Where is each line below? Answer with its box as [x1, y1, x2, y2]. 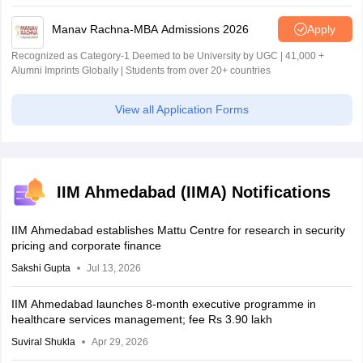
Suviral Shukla [11, 336, 75, 348]
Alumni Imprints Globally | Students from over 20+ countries [11, 65, 271, 77]
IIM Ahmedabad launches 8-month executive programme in [11, 297, 316, 311]
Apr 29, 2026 [91, 336, 148, 348]
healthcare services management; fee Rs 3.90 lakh [11, 313, 272, 327]
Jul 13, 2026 [86, 263, 141, 275]
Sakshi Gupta [11, 263, 70, 275]
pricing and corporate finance [11, 239, 161, 253]
